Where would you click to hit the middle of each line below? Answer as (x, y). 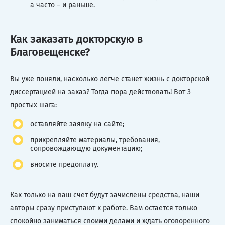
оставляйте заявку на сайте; (77, 124)
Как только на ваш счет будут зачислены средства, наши (105, 195)
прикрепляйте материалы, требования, (95, 140)
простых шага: (33, 105)
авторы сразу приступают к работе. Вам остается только (104, 208)
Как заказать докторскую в (76, 39)
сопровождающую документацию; (86, 148)
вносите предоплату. (64, 164)
